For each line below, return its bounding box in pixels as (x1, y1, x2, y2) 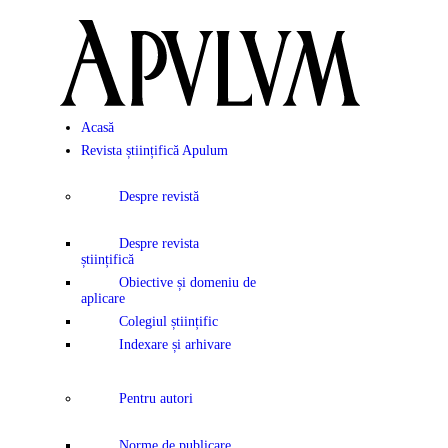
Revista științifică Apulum (81, 142, 228, 158)
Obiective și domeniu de (118, 275, 256, 291)
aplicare (81, 291, 125, 307)
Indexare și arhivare (118, 337, 231, 353)
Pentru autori (118, 391, 193, 406)
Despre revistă (118, 189, 199, 205)
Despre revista (118, 236, 199, 252)
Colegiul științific (118, 314, 218, 330)
